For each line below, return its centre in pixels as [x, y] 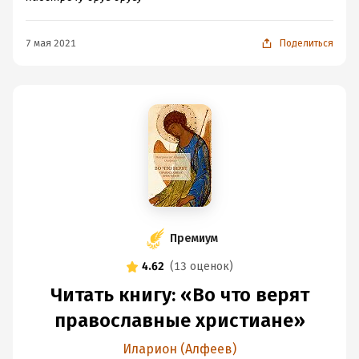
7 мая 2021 [51, 43]
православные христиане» [179, 321]
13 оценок [202, 266]
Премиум [194, 238]
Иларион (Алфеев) [179, 349]
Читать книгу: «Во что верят [179, 295]
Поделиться [307, 43]
